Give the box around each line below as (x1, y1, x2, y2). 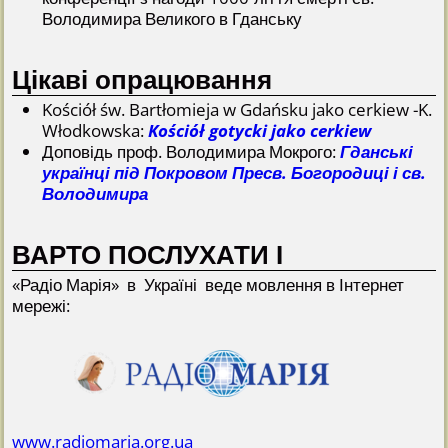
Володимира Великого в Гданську (42, 7, 303, 31)
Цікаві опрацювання (12, 62, 273, 97)
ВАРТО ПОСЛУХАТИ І (12, 236, 284, 271)
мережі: (12, 293, 71, 317)
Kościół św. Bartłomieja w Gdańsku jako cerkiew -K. (42, 97, 433, 121)
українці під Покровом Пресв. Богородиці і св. (42, 160, 427, 184)
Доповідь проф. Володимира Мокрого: (42, 139, 341, 163)
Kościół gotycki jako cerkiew (148, 118, 372, 142)
